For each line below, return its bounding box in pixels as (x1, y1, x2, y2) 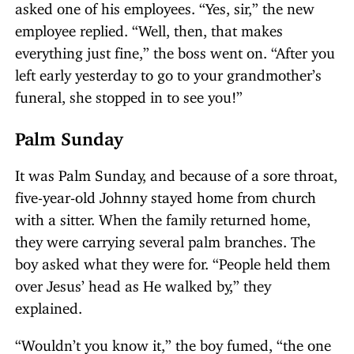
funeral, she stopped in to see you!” (15, 88, 243, 100)
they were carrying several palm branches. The (15, 232, 315, 245)
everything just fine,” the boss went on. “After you (15, 43, 335, 56)
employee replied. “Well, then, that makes (15, 21, 283, 34)
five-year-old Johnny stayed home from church (15, 188, 316, 201)
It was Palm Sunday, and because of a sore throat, (15, 166, 337, 179)
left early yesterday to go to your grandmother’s (15, 66, 322, 78)
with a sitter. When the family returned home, (15, 210, 311, 223)
